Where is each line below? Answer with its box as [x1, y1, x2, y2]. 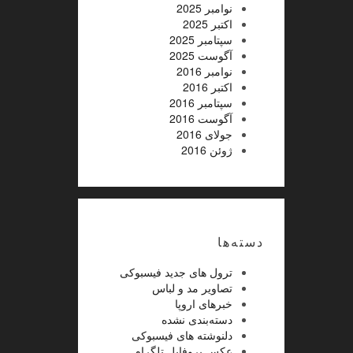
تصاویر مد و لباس [151, 279, 232, 295]
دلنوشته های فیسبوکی [131, 326, 232, 343]
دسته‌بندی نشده [161, 310, 232, 327]
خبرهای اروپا [174, 295, 232, 311]
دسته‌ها [217, 232, 264, 251]
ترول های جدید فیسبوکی [119, 263, 232, 280]
